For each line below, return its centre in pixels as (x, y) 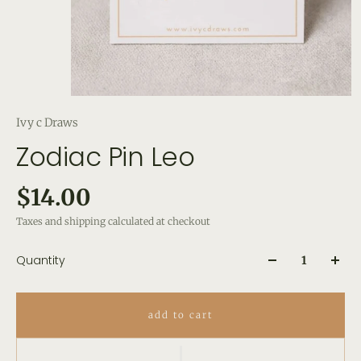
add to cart (180, 315)
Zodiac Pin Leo (105, 157)
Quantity (41, 260)
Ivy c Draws (47, 122)
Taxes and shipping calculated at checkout (113, 221)
